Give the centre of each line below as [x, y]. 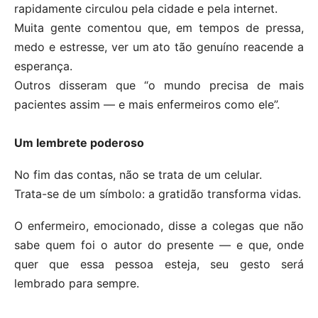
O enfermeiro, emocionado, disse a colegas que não [159, 225]
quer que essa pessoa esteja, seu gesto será [159, 264]
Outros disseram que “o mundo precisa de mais [159, 85]
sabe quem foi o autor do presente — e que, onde [159, 245]
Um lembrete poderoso [79, 142]
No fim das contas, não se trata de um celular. [138, 174]
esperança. [43, 66]
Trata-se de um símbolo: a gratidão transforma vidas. [158, 193]
